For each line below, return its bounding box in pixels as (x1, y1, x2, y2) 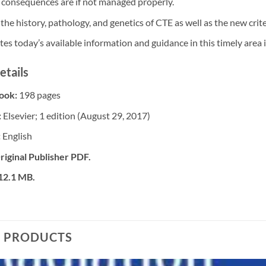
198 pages (18, 88, 61, 100)
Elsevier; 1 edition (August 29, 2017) (2, 109, 150, 121)
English (2, 130, 32, 142)
